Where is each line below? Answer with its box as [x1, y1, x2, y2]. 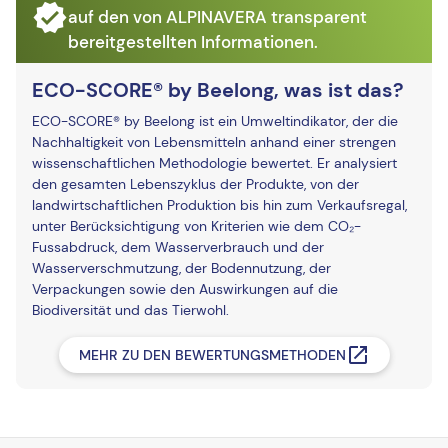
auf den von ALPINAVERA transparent [68, 6, 367, 28]
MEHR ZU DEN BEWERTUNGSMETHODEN [78, 345, 346, 364]
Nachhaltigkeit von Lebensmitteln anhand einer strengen [32, 133, 396, 151]
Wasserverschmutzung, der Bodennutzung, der [32, 259, 331, 277]
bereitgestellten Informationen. [68, 31, 318, 53]
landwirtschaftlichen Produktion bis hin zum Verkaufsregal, [32, 196, 407, 214]
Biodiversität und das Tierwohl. [32, 301, 229, 319]
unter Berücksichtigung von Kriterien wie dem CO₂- [32, 217, 361, 235]
